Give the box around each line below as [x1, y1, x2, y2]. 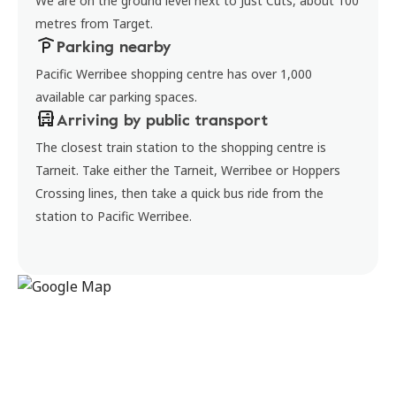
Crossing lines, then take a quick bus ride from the [35, 185, 324, 202]
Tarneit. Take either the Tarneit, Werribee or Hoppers [35, 162, 340, 179]
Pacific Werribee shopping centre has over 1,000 [35, 65, 312, 82]
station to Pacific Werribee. [35, 208, 192, 225]
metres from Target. [35, 15, 153, 32]
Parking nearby [57, 34, 171, 57]
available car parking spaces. [35, 88, 197, 105]
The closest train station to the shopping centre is [35, 139, 326, 156]
